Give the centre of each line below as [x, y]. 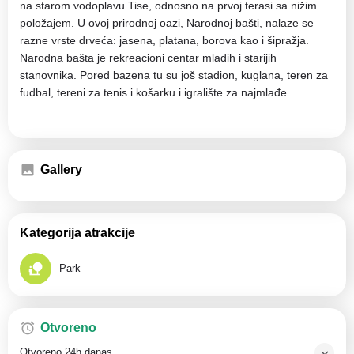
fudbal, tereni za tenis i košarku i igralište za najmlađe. [155, 92]
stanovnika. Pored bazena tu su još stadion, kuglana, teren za [174, 75]
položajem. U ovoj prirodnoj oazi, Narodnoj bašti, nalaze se [167, 23]
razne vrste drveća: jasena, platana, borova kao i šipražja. [164, 40]
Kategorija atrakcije [77, 233]
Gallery [61, 169]
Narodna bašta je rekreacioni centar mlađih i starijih [148, 58]
